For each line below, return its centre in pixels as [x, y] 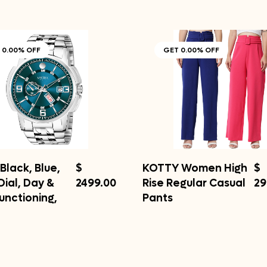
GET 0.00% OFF [191, 50]
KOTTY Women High [195, 168]
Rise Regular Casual [194, 183]
